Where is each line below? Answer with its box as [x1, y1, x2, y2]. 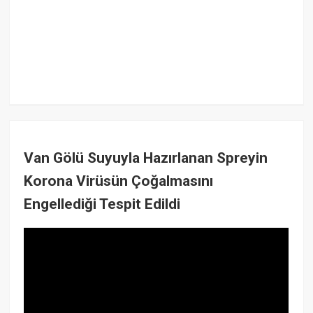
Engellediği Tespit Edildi [24, 195, 181, 212]
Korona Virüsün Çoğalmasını [24, 172, 214, 189]
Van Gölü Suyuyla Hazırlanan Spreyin [24, 149, 268, 166]
